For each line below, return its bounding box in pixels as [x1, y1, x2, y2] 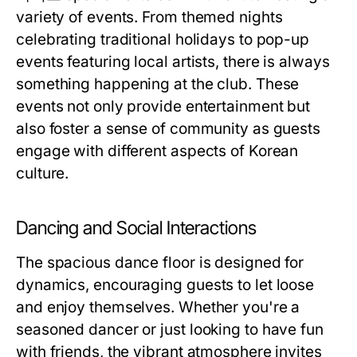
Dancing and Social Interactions [16, 217, 257, 239]
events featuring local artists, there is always [16, 53, 330, 71]
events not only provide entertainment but [16, 97, 311, 116]
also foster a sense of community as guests [16, 120, 321, 138]
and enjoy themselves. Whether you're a [16, 298, 300, 316]
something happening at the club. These [16, 75, 300, 93]
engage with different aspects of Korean [16, 142, 299, 160]
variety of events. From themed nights [16, 8, 283, 26]
